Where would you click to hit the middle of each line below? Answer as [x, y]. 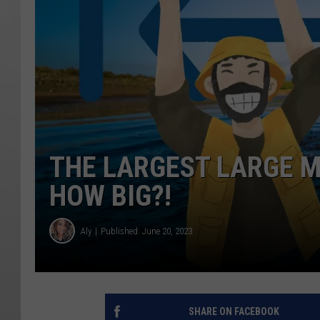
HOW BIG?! [110, 196]
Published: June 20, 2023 [146, 231]
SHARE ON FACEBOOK [234, 312]
